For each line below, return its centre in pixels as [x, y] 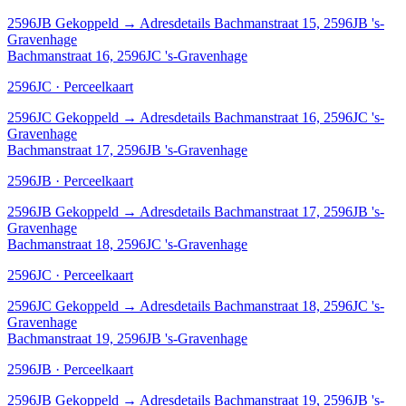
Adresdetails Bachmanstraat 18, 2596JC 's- [262, 305]
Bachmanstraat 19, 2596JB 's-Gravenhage [127, 338]
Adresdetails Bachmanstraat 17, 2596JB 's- [262, 211]
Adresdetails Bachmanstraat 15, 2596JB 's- [262, 23]
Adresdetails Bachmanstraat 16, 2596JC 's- [262, 117]
